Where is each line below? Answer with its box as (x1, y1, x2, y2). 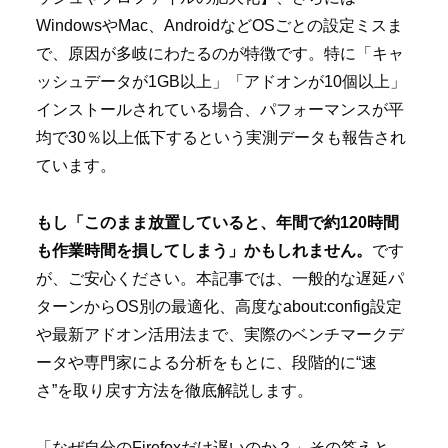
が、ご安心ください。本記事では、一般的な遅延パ (36, 269, 404, 287)
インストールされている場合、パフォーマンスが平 (36, 101, 404, 119)
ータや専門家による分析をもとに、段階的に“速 (36, 353, 377, 371)
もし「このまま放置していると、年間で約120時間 (36, 213, 399, 231)
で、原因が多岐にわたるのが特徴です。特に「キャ (36, 45, 404, 63)
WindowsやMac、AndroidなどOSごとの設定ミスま (36, 17, 403, 35)
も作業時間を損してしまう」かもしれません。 (36, 241, 372, 259)
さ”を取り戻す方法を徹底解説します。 (36, 381, 313, 399)
